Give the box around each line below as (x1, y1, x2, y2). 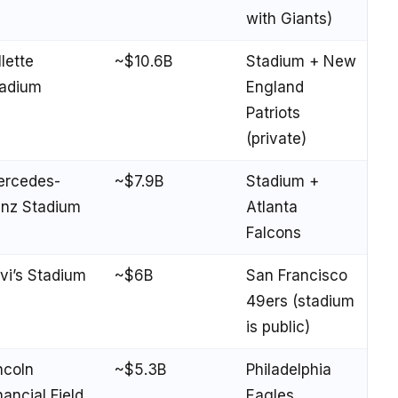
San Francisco (246, 266, 347, 284)
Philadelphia (246, 360, 331, 378)
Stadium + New (246, 52, 356, 70)
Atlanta (246, 197, 298, 216)
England (246, 77, 304, 96)
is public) (246, 317, 310, 336)
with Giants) (246, 9, 332, 28)
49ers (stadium (246, 291, 354, 310)
